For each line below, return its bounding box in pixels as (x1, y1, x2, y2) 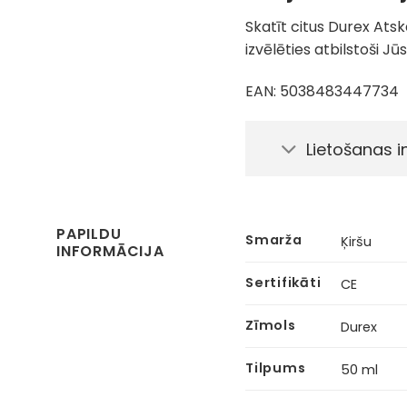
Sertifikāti (245, 273, 322, 293)
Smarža (245, 231, 303, 250)
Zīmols (245, 316, 296, 335)
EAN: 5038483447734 (245, 80, 400, 102)
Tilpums (245, 359, 306, 378)
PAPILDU (56, 223, 122, 245)
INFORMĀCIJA (56, 241, 164, 263)
